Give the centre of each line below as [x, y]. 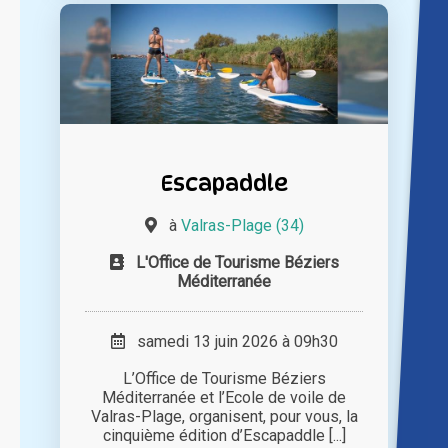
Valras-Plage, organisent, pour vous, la [224, 417]
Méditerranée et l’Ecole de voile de [224, 398]
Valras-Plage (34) [242, 226]
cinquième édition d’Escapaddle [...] [224, 436]
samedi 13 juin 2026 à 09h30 [231, 342]
